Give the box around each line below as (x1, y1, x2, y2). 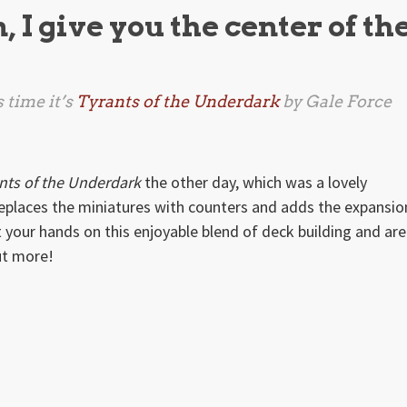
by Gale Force (279, 91, 392, 111)
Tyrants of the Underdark (76, 91, 280, 111)
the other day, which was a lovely (141, 171, 368, 193)
